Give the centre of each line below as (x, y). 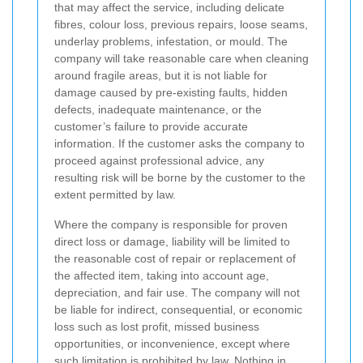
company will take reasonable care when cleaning (181, 59)
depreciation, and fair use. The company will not (177, 293)
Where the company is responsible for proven (171, 225)
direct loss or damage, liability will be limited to (172, 242)
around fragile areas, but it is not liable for (161, 76)
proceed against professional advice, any (159, 161)
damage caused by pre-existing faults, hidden (171, 93)
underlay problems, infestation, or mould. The (171, 42)
